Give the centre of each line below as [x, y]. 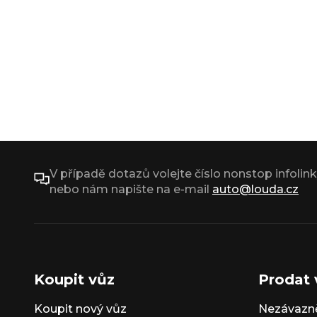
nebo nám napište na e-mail [131, 189]
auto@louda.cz [255, 189]
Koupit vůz [74, 279]
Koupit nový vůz [80, 309]
